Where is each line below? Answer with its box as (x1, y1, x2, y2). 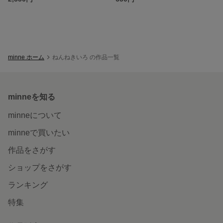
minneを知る (8, 92, 55, 101)
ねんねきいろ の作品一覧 (52, 53, 119, 61)
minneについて (8, 111, 62, 119)
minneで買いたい (8, 128, 70, 137)
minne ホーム (8, 53, 44, 61)
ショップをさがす (8, 163, 72, 172)
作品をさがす (8, 145, 56, 154)
